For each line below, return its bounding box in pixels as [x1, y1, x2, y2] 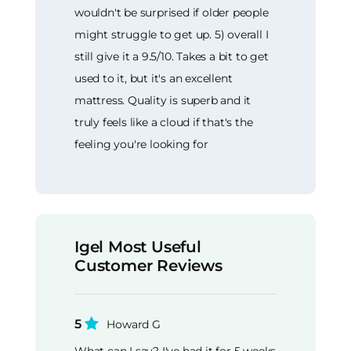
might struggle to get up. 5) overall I [74, 27, 269, 42]
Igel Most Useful [74, 237, 201, 256]
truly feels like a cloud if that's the [74, 114, 253, 129]
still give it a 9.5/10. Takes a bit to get [74, 49, 269, 63]
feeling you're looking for [74, 136, 208, 151]
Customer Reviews [74, 255, 223, 275]
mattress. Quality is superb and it [74, 92, 251, 107]
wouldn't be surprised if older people [74, 5, 269, 20]
